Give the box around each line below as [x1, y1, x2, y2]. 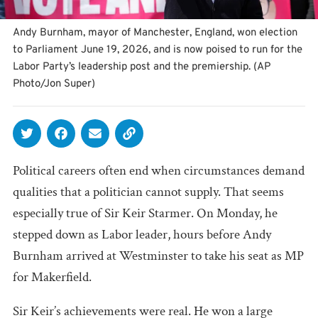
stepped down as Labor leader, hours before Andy [13, 225, 271, 243]
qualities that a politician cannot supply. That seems [13, 182, 284, 201]
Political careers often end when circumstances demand [13, 161, 305, 180]
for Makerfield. [13, 268, 92, 286]
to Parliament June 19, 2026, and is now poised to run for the [13, 43, 302, 57]
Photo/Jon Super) [13, 77, 95, 91]
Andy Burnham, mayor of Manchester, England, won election [13, 26, 297, 40]
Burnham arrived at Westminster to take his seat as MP [13, 246, 304, 265]
